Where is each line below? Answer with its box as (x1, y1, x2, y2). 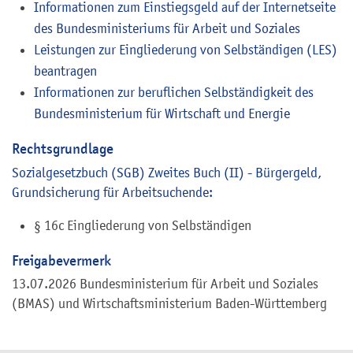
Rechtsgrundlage (12, 139, 113, 158)
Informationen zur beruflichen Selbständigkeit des (34, 84, 314, 100)
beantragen (34, 62, 97, 79)
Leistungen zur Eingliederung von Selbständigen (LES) (34, 41, 337, 58)
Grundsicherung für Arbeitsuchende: (12, 184, 213, 200)
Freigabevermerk (12, 251, 111, 269)
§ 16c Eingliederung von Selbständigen (34, 217, 251, 233)
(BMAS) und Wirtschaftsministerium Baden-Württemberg (12, 295, 327, 312)
